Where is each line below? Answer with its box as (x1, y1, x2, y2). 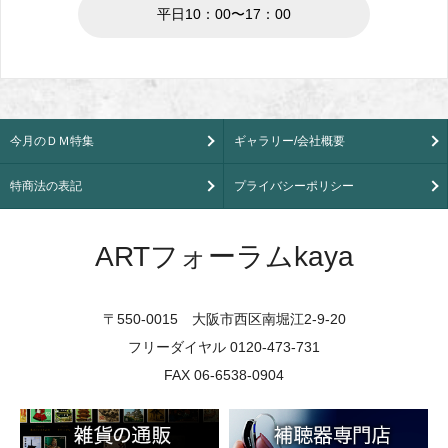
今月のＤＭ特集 (10, 134, 94, 149)
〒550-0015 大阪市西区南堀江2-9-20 (102, 311, 346, 328)
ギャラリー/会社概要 (234, 134, 345, 149)
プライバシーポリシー (234, 179, 354, 194)
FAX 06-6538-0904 (164, 367, 284, 384)
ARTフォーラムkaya (94, 241, 354, 273)
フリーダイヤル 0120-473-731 (128, 339, 320, 356)
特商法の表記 (10, 179, 82, 194)
